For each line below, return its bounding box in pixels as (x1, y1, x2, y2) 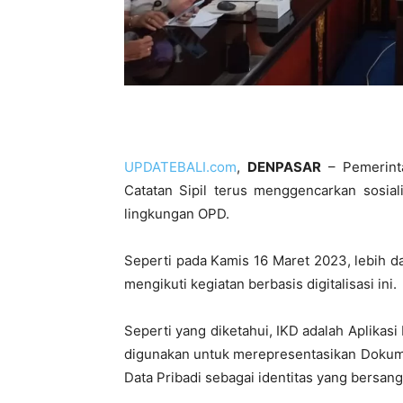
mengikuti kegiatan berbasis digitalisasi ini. (124, 274, 400, 292)
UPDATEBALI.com (124, 157, 237, 175)
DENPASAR (247, 157, 322, 175)
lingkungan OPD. (124, 204, 229, 222)
